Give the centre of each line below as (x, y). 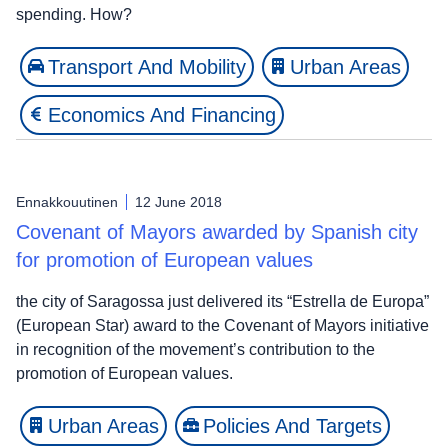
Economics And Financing (162, 114)
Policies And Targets (292, 425)
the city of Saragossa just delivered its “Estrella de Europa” (222, 301)
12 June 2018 (178, 201)
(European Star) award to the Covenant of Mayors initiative (222, 325)
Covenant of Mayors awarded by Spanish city (217, 231)
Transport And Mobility (147, 66)
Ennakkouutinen (67, 201)
